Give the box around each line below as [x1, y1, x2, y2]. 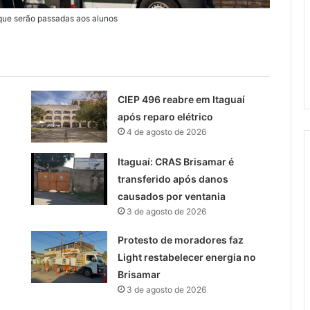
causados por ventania [117, 190, 226, 202]
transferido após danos [117, 172, 228, 185]
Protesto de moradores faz [117, 233, 244, 246]
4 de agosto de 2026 [126, 126, 206, 137]
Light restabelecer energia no [117, 250, 256, 263]
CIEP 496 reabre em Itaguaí [117, 93, 245, 105]
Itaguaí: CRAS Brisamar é [117, 155, 234, 167]
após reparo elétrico [117, 110, 213, 122]
